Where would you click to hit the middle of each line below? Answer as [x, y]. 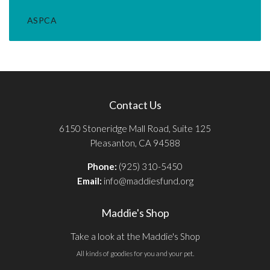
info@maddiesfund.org [148, 181]
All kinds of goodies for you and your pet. [135, 253]
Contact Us [135, 105]
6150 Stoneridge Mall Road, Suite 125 [135, 129]
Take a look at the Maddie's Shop [135, 237]
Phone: [102, 167]
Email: [90, 181]
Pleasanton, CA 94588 [135, 143]
